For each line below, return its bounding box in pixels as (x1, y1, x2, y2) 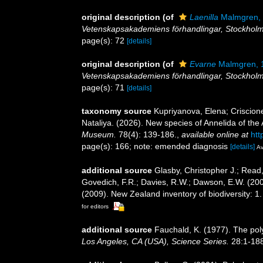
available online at (181, 129, 248, 139)
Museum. (82, 129, 116, 139)
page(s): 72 (82, 35, 127, 45)
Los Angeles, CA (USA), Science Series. (82, 236, 229, 246)
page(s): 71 (82, 82, 127, 92)
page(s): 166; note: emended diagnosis (82, 141, 230, 151)
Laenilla (190, 12, 218, 22)
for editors (82, 203, 109, 210)
